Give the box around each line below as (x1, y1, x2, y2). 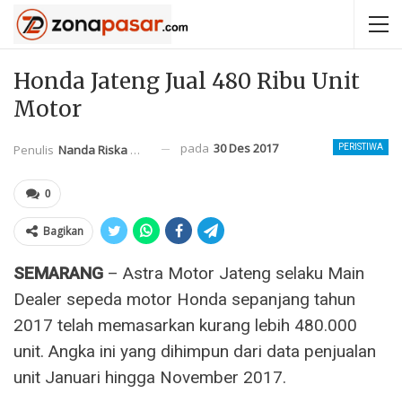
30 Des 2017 (214, 140, 278, 156)
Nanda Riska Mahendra (58, 141, 130, 158)
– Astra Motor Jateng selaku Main (103, 262, 364, 284)
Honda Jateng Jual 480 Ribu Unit (13, 67, 360, 95)
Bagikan (43, 223, 83, 239)
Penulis (13, 141, 57, 158)
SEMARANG (13, 262, 103, 284)
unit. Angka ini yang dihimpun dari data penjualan (13, 340, 376, 362)
